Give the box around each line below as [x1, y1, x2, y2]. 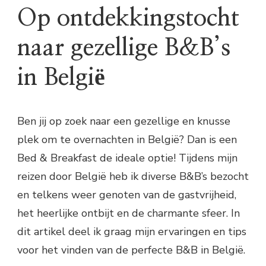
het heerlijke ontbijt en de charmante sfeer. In [17, 206, 240, 221]
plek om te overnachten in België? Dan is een [17, 132, 237, 147]
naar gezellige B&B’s [17, 36, 230, 61]
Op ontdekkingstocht [17, 7, 239, 31]
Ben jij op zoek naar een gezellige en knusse [17, 114, 230, 129]
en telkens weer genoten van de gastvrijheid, [17, 188, 236, 202]
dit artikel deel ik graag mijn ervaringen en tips [17, 224, 246, 239]
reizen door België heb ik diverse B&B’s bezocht [17, 169, 249, 184]
